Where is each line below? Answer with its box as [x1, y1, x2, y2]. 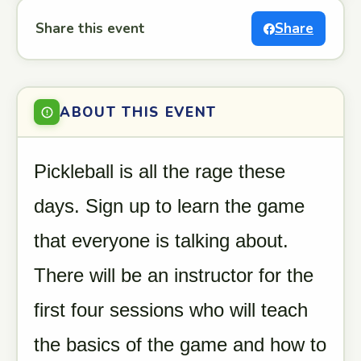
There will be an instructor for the [34, 264, 313, 286]
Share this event [35, 19, 145, 38]
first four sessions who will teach [34, 299, 308, 321]
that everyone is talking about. [34, 230, 288, 251]
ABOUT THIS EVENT [60, 102, 218, 122]
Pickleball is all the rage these [34, 160, 285, 182]
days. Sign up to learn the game [34, 195, 305, 217]
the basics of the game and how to [34, 334, 326, 355]
